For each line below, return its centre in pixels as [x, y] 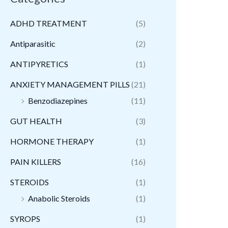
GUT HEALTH [36, 121]
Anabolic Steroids [59, 198]
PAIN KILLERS [36, 162]
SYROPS [25, 219]
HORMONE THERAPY [52, 141]
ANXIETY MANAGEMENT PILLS [70, 84]
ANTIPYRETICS [39, 64]
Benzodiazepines [58, 101]
